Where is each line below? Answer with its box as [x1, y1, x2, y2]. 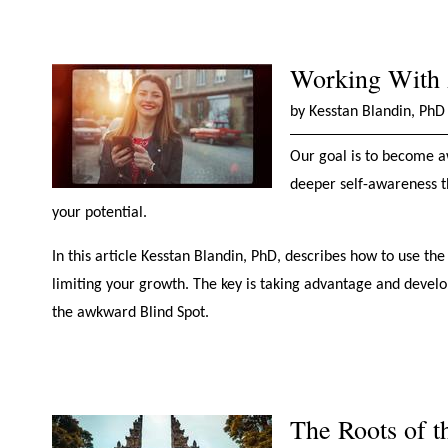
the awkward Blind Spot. [51, 305, 209, 322]
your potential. [51, 205, 147, 222]
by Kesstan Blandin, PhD [289, 104, 445, 121]
